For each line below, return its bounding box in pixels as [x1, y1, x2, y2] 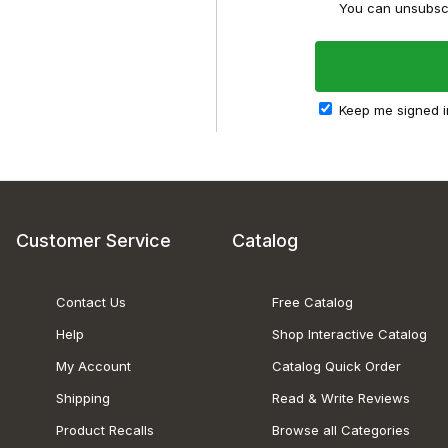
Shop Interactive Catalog [271, 326, 427, 342]
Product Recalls [55, 422, 154, 438]
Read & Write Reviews [271, 390, 410, 406]
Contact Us [55, 294, 126, 310]
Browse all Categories [271, 422, 410, 438]
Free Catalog [271, 294, 353, 310]
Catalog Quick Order [271, 358, 401, 374]
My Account [55, 358, 131, 374]
